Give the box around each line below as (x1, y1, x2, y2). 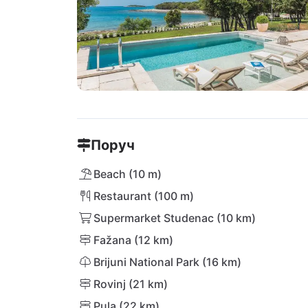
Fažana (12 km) (93, 233, 173, 247)
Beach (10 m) (93, 167, 162, 181)
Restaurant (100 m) (93, 189, 194, 203)
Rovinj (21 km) (93, 277, 168, 291)
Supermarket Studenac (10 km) (93, 211, 256, 225)
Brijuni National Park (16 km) (93, 255, 241, 269)
